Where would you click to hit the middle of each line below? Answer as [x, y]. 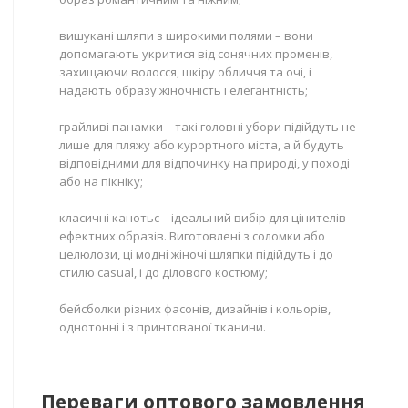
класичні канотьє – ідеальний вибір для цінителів [203, 218]
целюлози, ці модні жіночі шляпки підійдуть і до [196, 254]
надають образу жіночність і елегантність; [184, 90]
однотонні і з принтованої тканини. [163, 327]
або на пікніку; [101, 181]
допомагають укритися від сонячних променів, [196, 54]
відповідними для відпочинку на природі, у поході [204, 163]
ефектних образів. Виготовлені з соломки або [192, 236]
